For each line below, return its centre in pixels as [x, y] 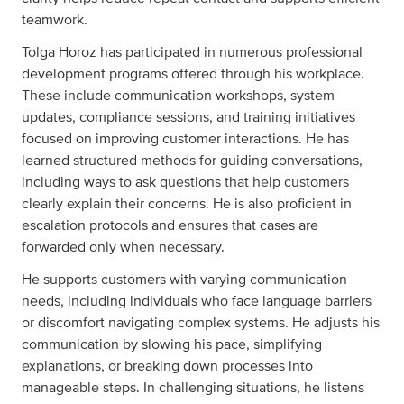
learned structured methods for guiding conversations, [192, 161]
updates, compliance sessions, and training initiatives [188, 117]
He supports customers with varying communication [184, 280]
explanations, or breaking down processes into [167, 366]
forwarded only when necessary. [123, 247]
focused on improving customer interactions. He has [185, 139]
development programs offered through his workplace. [193, 74]
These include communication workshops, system [178, 96]
